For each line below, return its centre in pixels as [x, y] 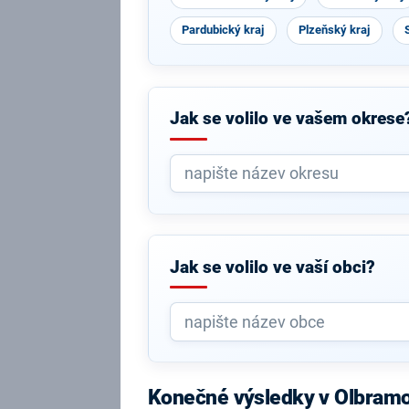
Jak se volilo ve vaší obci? [272, 267]
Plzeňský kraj [335, 30]
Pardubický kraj [223, 30]
